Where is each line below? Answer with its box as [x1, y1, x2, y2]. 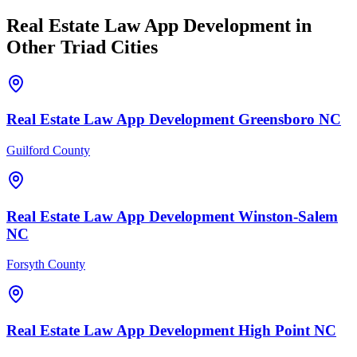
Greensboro [238, 111, 315, 128]
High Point [238, 322, 310, 339]
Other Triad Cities [6, 36, 158, 57]
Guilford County [6, 143, 90, 157]
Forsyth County [6, 257, 85, 272]
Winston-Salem [238, 207, 338, 225]
